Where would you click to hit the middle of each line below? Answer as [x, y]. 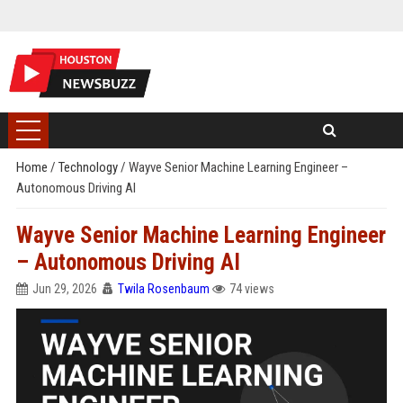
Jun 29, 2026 [64, 289]
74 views [251, 289]
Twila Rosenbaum [163, 289]
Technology [89, 167]
